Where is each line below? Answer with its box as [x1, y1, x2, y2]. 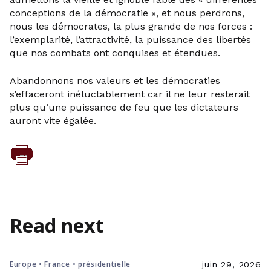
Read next [10, 212, 104, 238]
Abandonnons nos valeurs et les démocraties [10, 75, 220, 87]
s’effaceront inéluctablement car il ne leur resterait [10, 88, 250, 100]
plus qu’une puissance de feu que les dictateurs [10, 102, 238, 113]
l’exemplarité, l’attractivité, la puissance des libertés [10, 34, 251, 45]
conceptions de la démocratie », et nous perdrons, [10, 7, 244, 19]
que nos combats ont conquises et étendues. [10, 47, 220, 59]
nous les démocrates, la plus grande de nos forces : [10, 21, 252, 32]
